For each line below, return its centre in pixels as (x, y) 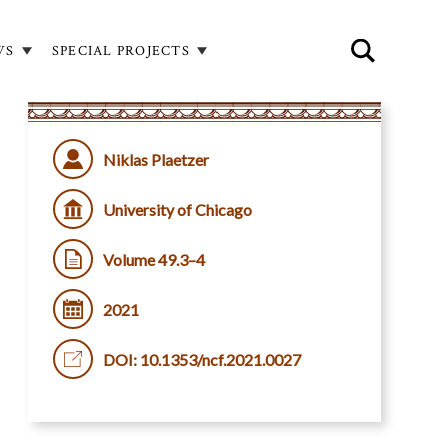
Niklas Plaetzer (155, 159)
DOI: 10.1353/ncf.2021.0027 (201, 359)
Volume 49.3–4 (153, 259)
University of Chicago (177, 209)
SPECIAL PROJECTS (120, 50)
